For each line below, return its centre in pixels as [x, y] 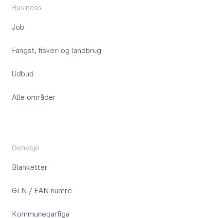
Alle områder [34, 97]
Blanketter [30, 167]
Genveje [26, 147]
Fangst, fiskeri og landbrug [56, 50]
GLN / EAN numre [42, 190]
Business [27, 7]
